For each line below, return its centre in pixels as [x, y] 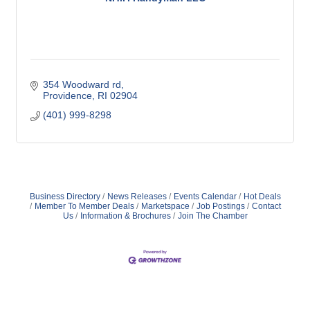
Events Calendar [205, 196]
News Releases [137, 196]
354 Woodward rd [82, 84]
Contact [266, 206]
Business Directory [65, 196]
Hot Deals [262, 196]
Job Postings [220, 206]
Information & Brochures [125, 216]
